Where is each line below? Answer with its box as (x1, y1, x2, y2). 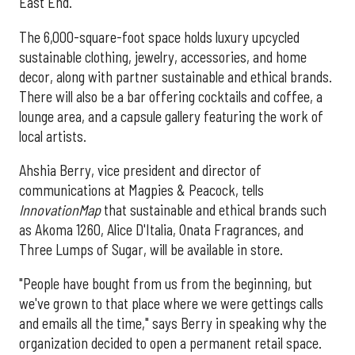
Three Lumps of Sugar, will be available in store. (19, 240, 283, 258)
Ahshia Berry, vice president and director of (19, 161, 261, 179)
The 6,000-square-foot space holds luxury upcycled (19, 28, 300, 46)
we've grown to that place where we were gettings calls (19, 295, 323, 313)
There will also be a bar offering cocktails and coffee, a (19, 87, 323, 105)
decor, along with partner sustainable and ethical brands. (19, 67, 332, 86)
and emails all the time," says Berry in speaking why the (19, 315, 326, 333)
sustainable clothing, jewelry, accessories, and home (19, 48, 307, 66)
